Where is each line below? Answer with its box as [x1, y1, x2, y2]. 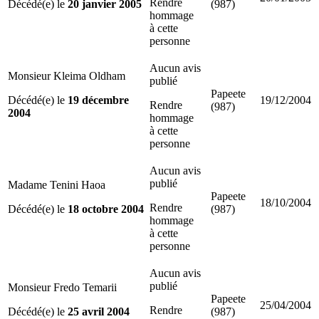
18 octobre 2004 [68, 202, 144, 215]
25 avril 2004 [68, 305, 130, 318]
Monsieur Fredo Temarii [8, 281, 117, 293]
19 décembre [68, 93, 129, 106]
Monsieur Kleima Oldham [8, 69, 125, 82]
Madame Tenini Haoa [8, 178, 105, 191]
